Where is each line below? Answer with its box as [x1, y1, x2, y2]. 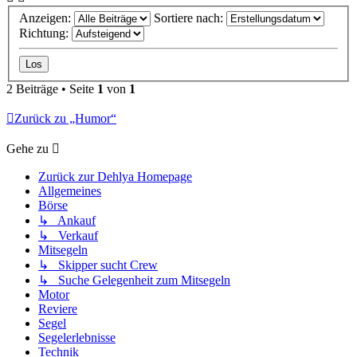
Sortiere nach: [154, 11, 226, 25]
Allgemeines [38, 184, 101, 198]
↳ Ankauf [38, 214, 96, 228]
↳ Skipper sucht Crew [38, 258, 158, 273]
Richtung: [19, 26, 72, 41]
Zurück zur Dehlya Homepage [38, 170, 192, 184]
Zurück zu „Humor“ [14, 112, 116, 126]
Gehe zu [6, 142, 49, 156]
